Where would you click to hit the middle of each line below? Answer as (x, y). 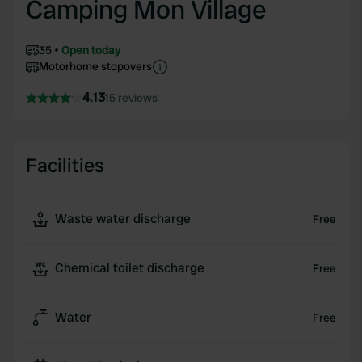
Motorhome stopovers (95, 66)
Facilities (65, 165)
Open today (91, 50)
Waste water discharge (123, 219)
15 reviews (131, 98)
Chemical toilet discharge (130, 268)
